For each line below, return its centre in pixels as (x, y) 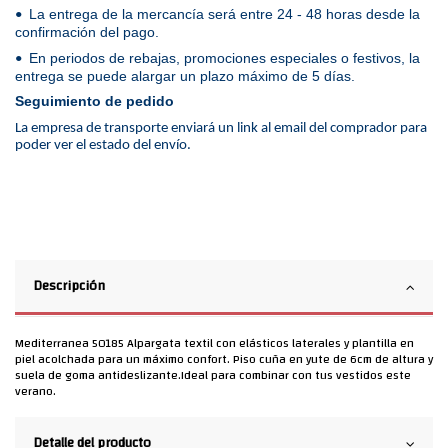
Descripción (69, 285)
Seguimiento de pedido (94, 101)
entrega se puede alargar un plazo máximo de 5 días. (189, 75)
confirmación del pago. (87, 31)
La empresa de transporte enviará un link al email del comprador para (221, 128)
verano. (35, 390)
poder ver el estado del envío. (103, 145)
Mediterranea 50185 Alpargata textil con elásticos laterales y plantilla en (214, 342)
